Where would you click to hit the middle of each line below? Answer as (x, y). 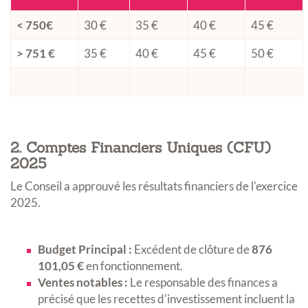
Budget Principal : (85, 250)
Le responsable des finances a (203, 283)
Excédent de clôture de (192, 250)
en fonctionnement (132, 266)
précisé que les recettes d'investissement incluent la (166, 299)
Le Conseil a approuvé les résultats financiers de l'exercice (154, 186)
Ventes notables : (83, 283)
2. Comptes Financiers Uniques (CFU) (141, 148)
